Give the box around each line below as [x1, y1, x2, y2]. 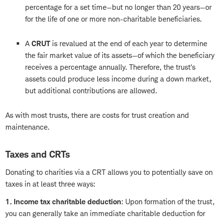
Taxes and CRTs [5, 149, 70, 161]
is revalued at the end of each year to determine [52, 39, 207, 49]
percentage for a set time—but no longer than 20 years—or [25, 2, 212, 12]
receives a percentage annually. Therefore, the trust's [25, 62, 195, 72]
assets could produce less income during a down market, [25, 74, 211, 84]
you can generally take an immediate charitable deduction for [5, 209, 205, 219]
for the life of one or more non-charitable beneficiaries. [25, 14, 202, 24]
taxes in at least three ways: [5, 179, 95, 189]
